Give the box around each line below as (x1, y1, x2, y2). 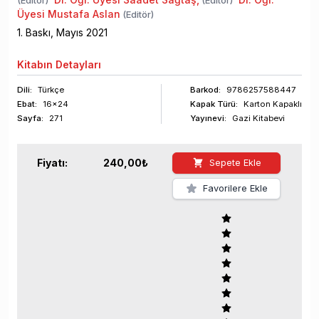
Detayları (53, 58, 101, 71)
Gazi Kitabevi (232, 113, 285, 124)
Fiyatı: (37, 157, 68, 169)
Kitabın (17, 58, 53, 71)
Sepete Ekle (209, 157, 261, 169)
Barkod (190, 85, 219, 95)
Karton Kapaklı (244, 99, 302, 110)
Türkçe (38, 85, 64, 95)
